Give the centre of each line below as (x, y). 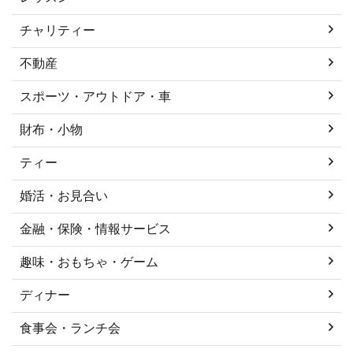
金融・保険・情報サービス (95, 229)
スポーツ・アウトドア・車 (95, 96)
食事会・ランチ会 (70, 328)
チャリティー (58, 30)
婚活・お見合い (64, 195)
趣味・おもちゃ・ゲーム (89, 262)
